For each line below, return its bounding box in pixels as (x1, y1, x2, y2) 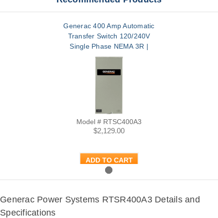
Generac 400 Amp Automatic (63, 22, 155, 30)
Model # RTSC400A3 (76, 117, 142, 126)
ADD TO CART (85, 156, 133, 164)
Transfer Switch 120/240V (68, 32, 150, 40)
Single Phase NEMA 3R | (70, 42, 148, 50)
